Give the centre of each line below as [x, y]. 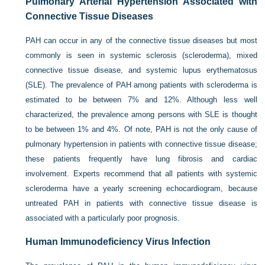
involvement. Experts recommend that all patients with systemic [141, 174]
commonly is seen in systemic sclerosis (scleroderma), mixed [141, 56]
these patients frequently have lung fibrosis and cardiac [141, 159]
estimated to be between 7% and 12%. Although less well [141, 100]
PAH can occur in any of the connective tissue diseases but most [141, 41]
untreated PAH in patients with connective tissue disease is [141, 203]
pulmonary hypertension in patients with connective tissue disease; [141, 144]
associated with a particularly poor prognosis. [103, 218]
